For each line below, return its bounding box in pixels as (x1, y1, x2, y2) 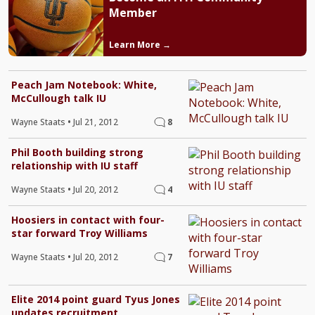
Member (108, 5, 157, 20)
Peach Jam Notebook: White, (11, 78, 157, 92)
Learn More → (108, 39, 171, 51)
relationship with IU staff (11, 159, 138, 173)
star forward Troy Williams (11, 226, 148, 240)
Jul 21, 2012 (73, 116, 118, 129)
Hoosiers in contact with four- (11, 213, 165, 227)
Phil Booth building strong (11, 146, 143, 160)
